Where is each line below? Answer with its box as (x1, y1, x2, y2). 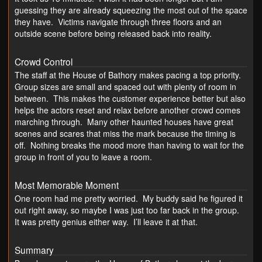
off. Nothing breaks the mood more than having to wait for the (15, 139, 244, 151)
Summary (15, 243, 54, 257)
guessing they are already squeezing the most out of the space (15, 4, 247, 16)
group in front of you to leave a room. (15, 150, 152, 163)
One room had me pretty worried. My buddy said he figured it (15, 192, 243, 205)
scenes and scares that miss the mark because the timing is (15, 127, 236, 139)
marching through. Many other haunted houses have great (15, 115, 233, 127)
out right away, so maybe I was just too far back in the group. (15, 204, 242, 216)
